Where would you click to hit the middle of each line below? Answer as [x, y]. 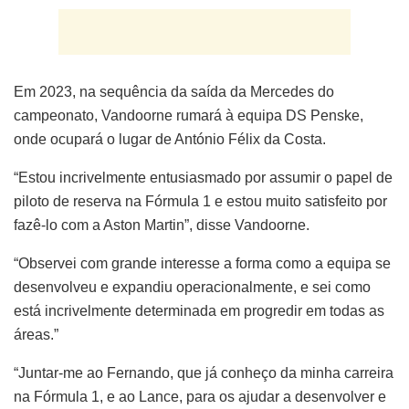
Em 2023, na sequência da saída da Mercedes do [174, 91]
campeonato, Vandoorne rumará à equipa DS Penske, [189, 115]
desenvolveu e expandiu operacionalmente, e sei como [192, 287]
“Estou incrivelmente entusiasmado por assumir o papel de [203, 177]
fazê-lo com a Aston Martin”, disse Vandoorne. [162, 225]
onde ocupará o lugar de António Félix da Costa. [170, 139]
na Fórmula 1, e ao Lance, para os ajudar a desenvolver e [200, 396]
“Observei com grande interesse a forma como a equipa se [202, 263]
